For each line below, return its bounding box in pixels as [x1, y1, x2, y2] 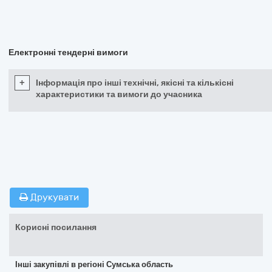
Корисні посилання [15, 222, 97, 233]
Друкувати [28, 192, 79, 203]
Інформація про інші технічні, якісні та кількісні [36, 78, 234, 88]
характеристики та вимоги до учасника [36, 89, 202, 100]
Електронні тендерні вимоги [8, 47, 128, 58]
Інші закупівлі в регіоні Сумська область [15, 260, 173, 269]
